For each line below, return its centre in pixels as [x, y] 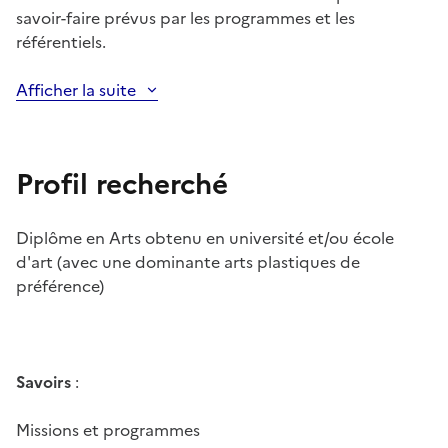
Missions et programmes [108, 430]
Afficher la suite [76, 90]
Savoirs [43, 382]
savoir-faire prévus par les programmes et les [185, 18]
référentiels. [61, 42]
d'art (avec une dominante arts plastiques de [188, 262]
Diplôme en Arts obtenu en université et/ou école [205, 238]
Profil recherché [122, 184]
